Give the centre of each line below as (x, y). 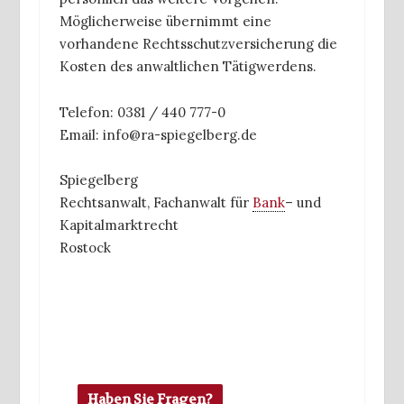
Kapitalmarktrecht (119, 225)
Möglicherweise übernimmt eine (165, 22)
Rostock (85, 248)
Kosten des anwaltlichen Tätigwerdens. (188, 67)
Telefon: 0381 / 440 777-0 (142, 112)
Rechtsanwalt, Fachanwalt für (156, 203)
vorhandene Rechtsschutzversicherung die (198, 44)
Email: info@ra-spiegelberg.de (158, 134)
